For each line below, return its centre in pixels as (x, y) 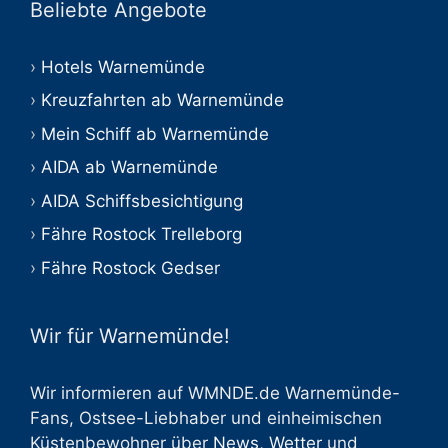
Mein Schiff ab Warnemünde (155, 133)
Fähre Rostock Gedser (130, 267)
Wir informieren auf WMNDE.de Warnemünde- (215, 392)
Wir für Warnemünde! (130, 335)
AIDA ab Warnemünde (129, 167)
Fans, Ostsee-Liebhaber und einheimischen (206, 417)
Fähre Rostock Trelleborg (141, 234)
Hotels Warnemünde (123, 66)
